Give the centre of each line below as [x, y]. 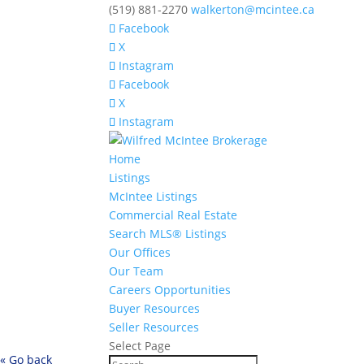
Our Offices [140, 252]
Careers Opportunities [170, 290]
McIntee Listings [154, 196]
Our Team [136, 271]
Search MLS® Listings [168, 234]
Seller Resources [154, 327]
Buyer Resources [155, 308]
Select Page [140, 346]
